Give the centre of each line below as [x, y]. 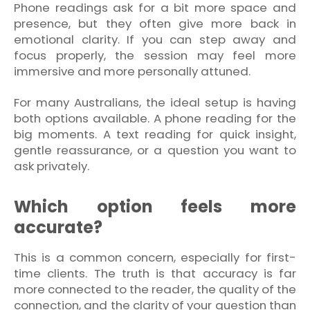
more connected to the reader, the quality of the [155, 290]
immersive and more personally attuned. [132, 72]
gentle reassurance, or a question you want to [155, 151]
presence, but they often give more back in [155, 24]
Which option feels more [155, 207]
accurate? [58, 228]
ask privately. [52, 166]
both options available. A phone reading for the [155, 119]
